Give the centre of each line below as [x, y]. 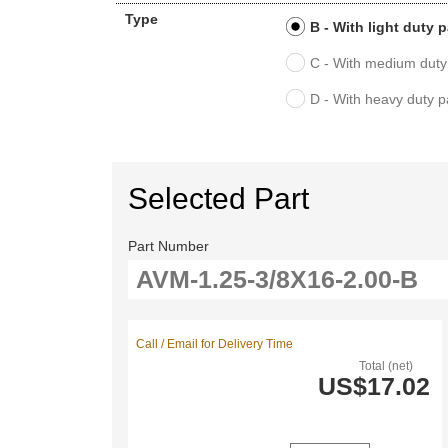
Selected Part [219, 198]
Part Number [169, 245]
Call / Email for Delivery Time [215, 343]
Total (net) [386, 365]
